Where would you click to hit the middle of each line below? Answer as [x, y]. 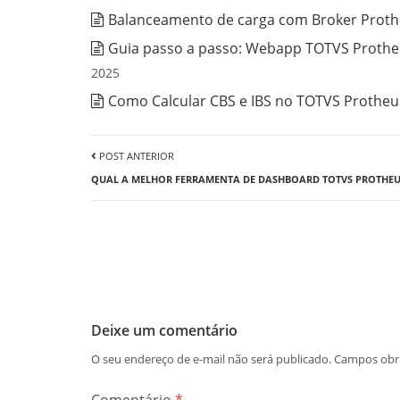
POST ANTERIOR [135, 155]
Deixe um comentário [164, 330]
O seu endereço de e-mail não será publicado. [211, 358]
